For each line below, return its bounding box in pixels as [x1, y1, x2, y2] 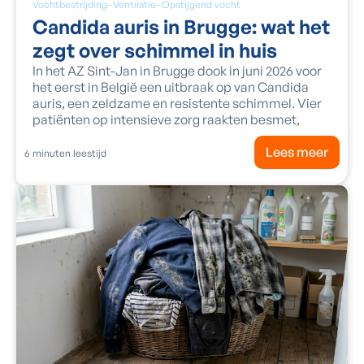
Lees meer [266, 144, 328, 161]
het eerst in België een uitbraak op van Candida [32, 79, 309, 96]
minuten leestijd [30, 147, 106, 160]
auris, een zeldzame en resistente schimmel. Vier [32, 95, 322, 112]
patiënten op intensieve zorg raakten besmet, [32, 111, 300, 128]
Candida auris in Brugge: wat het [32, 15, 330, 40]
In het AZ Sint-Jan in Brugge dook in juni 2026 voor [32, 63, 322, 80]
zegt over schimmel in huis [32, 38, 277, 63]
